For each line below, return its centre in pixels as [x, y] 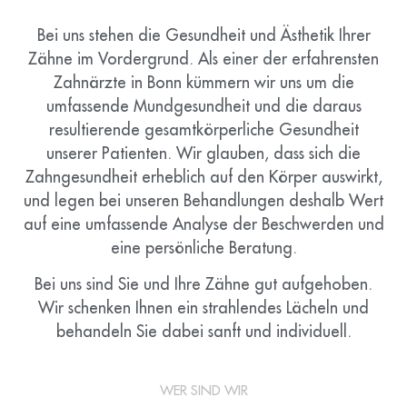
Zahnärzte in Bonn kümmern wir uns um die [203, 82]
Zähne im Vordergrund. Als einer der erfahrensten [203, 59]
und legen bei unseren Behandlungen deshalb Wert [203, 200]
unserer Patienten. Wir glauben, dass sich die [203, 153]
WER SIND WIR [203, 391]
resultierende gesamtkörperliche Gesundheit [203, 129]
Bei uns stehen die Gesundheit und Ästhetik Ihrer [203, 35]
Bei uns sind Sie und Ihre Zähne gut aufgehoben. [203, 285]
